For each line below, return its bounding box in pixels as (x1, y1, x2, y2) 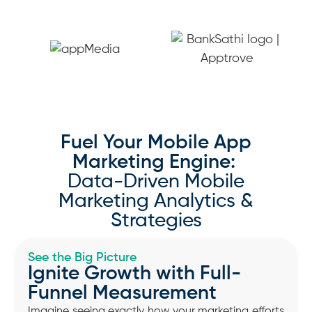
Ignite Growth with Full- (28, 264, 241, 284)
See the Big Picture (28, 251, 136, 265)
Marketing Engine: (72, 153, 240, 173)
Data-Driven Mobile (68, 172, 244, 192)
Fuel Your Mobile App (61, 133, 251, 153)
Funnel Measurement (28, 283, 217, 304)
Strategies (110, 211, 202, 231)
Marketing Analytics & (58, 192, 253, 212)
